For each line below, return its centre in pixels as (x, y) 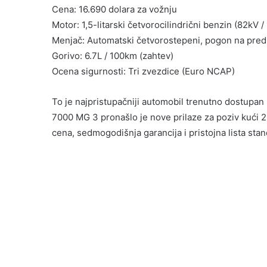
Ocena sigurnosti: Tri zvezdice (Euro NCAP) (143, 72)
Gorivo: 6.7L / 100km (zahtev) (113, 56)
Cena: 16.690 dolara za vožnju (114, 10)
